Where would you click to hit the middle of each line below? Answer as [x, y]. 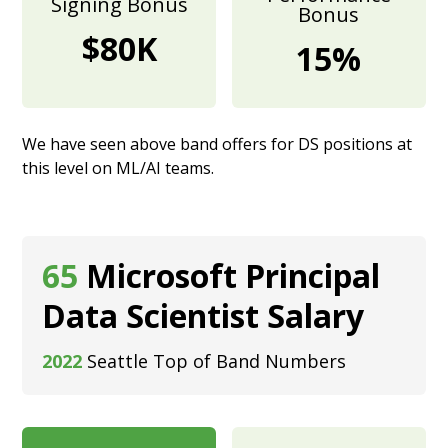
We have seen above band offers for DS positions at [217, 144]
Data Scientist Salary [203, 316]
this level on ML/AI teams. [118, 168]
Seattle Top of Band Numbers [217, 361]
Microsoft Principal [233, 276]
